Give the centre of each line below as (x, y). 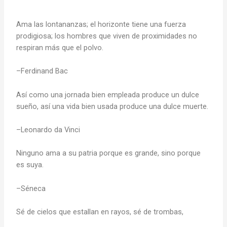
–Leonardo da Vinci (48, 129)
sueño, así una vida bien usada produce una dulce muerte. (112, 106)
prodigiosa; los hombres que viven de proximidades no (107, 36)
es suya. (30, 165)
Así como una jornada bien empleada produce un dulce (108, 94)
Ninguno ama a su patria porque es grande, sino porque (109, 153)
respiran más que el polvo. (60, 47)
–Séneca (31, 188)
